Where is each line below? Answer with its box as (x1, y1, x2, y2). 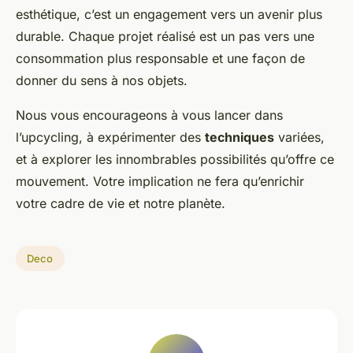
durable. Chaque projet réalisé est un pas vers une (16, 28, 314, 45)
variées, (274, 129, 325, 146)
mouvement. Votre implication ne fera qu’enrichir (16, 173, 304, 190)
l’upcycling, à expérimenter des (16, 129, 205, 146)
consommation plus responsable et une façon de (16, 50, 305, 67)
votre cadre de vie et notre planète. (16, 195, 225, 212)
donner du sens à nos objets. (16, 72, 188, 89)
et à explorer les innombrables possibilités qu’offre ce (16, 151, 334, 168)
